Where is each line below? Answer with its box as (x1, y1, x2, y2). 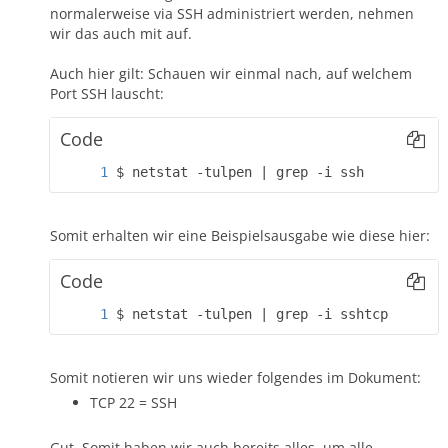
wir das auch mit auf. (50, 23, 192, 43)
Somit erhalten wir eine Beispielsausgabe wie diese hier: (50, 225, 430, 245)
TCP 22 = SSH (90, 392, 177, 412)
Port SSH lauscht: (50, 83, 164, 103)
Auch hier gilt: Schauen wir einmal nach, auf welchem (50, 63, 412, 83)
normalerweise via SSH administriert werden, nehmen (50, 3, 414, 23)
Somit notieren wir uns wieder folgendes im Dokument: (50, 367, 421, 387)
